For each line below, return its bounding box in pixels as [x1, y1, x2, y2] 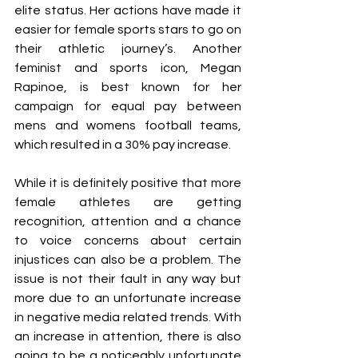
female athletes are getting [14, 196, 241, 209]
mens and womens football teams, [14, 119, 241, 132]
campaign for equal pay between [14, 100, 241, 113]
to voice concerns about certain [14, 234, 241, 247]
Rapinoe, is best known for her [14, 81, 241, 93]
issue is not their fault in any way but [14, 272, 241, 285]
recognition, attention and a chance [14, 215, 241, 228]
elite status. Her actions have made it [14, 4, 241, 17]
